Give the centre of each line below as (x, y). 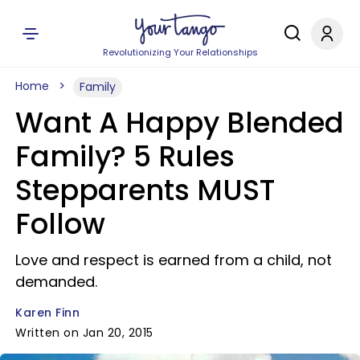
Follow (60, 224)
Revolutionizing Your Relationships (180, 52)
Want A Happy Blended (180, 123)
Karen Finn (47, 313)
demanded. (56, 282)
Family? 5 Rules (125, 156)
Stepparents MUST (145, 190)
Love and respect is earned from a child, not (174, 260)
